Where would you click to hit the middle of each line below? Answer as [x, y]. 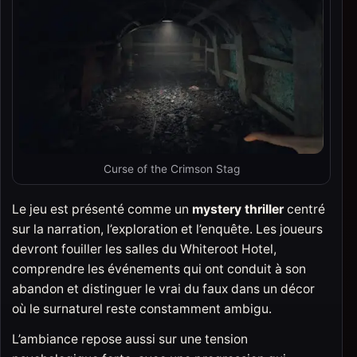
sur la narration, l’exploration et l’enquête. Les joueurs [167, 229]
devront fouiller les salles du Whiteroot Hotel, [144, 249]
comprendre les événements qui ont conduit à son [159, 269]
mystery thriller [238, 209]
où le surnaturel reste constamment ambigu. [142, 308]
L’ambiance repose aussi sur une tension [130, 339]
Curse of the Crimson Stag [171, 169]
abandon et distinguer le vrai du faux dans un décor [163, 288]
